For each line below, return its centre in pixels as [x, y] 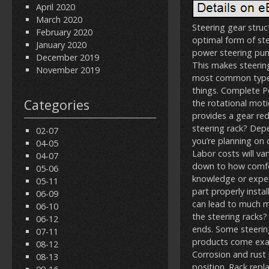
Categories [57, 105]
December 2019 [68, 57]
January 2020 [61, 45]
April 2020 [56, 7]
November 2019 [68, 70]
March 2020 [59, 20]
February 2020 [64, 32]
